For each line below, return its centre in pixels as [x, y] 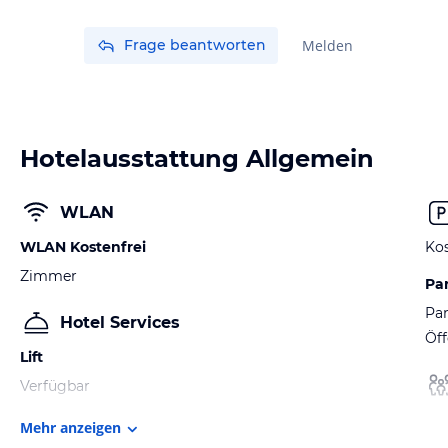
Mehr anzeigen [70, 428]
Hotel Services [120, 322]
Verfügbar [55, 386]
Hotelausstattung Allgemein [197, 158]
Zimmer [48, 276]
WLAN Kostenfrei [83, 247]
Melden [327, 45]
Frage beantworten [195, 45]
